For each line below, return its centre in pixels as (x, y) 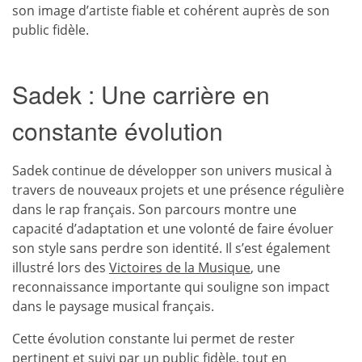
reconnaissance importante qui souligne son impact (171, 287)
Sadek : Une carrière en (141, 94)
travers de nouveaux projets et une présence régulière (178, 190)
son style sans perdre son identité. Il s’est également (171, 248)
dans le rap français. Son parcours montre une (154, 209)
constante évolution (118, 130)
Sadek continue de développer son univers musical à (172, 170)
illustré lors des (61, 267)
